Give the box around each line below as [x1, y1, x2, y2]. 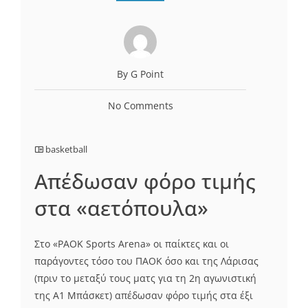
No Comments [107, 98, 173, 112]
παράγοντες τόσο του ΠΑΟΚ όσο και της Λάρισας [34, 254, 258, 267]
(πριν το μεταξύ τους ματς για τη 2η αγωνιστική [34, 271, 256, 285]
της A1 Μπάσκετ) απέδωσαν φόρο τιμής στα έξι [34, 288, 253, 302]
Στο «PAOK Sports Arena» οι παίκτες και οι [34, 236, 229, 250]
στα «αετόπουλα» [34, 193, 208, 222]
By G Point [117, 67, 164, 80]
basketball [45, 142, 87, 155]
